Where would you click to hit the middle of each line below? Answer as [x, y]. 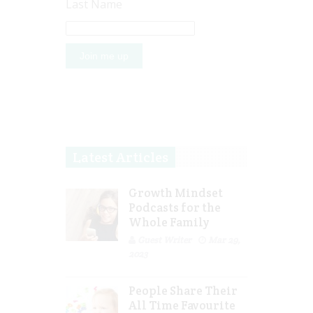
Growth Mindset [176, 193]
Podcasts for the [175, 208]
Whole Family [169, 223]
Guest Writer [165, 240]
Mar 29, [224, 240]
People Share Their [183, 291]
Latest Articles [121, 158]
